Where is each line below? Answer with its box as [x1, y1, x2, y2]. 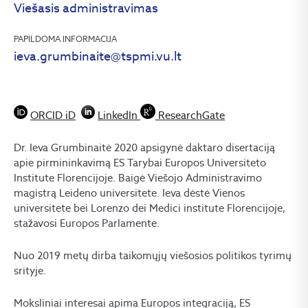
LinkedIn [98, 109, 140, 122]
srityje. [14, 264, 46, 277]
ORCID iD [30, 109, 76, 122]
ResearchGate [158, 109, 225, 122]
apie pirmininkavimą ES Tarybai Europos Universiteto [14, 156, 266, 169]
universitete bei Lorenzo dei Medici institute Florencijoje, [14, 201, 285, 214]
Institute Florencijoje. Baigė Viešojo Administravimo [14, 171, 262, 184]
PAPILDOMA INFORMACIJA [14, 34, 117, 44]
